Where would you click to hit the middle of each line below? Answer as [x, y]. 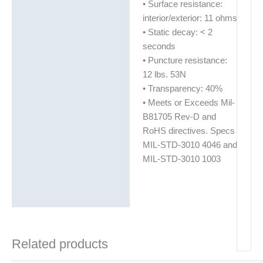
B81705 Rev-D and [179, 117]
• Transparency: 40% [182, 88]
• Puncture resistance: [185, 60]
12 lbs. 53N [164, 74]
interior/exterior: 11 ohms [190, 18]
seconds [159, 46]
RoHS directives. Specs [188, 131]
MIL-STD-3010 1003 [181, 159]
